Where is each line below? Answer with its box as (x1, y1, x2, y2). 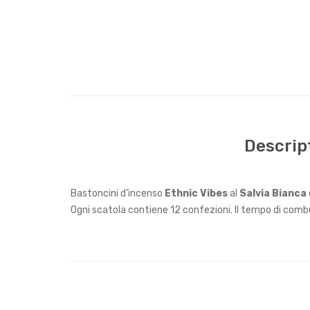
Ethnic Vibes (165, 188, 230, 200)
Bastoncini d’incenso (71, 188, 165, 200)
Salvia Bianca (239, 188, 309, 200)
